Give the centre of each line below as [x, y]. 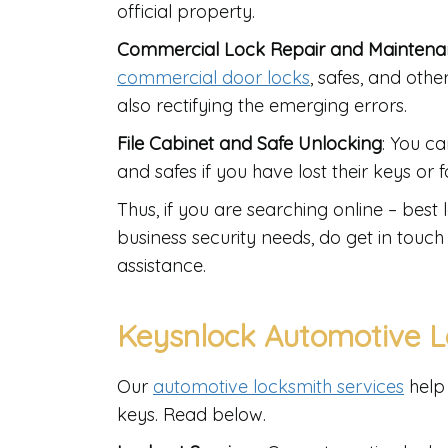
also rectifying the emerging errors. [264, 106]
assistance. [164, 266]
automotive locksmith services [278, 387]
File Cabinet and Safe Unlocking [249, 144]
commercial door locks [213, 78]
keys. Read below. [191, 415]
